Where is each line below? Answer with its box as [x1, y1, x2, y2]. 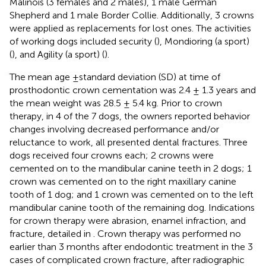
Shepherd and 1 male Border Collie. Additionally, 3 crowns [9, 9, 254, 21]
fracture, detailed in [9, 227, 93, 239]
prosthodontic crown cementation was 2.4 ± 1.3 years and [9, 84, 256, 96]
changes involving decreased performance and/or [9, 123, 219, 135]
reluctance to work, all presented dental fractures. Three [9, 136, 248, 148]
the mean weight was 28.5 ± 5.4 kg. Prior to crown [9, 97, 222, 109]
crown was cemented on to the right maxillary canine [9, 175, 236, 187]
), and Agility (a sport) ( [12, 48, 104, 60]
